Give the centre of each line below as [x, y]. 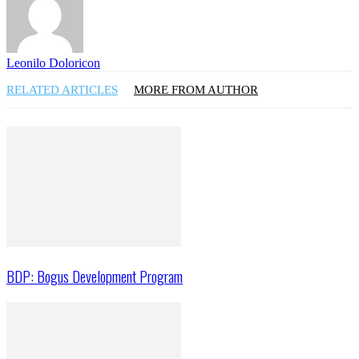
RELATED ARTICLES [62, 90]
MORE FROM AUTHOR [196, 90]
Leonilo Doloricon [53, 63]
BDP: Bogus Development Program [95, 276]
